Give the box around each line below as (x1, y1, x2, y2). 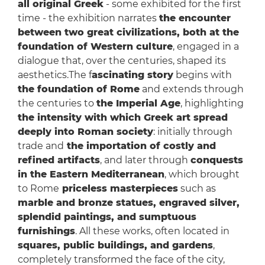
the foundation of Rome (17, 83, 140, 95)
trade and (17, 140, 64, 152)
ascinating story (91, 69, 173, 81)
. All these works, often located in (75, 225, 230, 237)
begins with (173, 69, 232, 81)
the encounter (159, 12, 231, 24)
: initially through (153, 126, 232, 138)
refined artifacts (17, 154, 100, 166)
